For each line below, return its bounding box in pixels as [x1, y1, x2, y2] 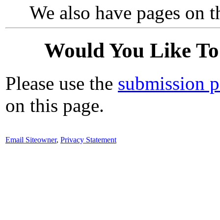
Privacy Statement [60, 136, 116, 144]
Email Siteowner [5, 136, 56, 144]
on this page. [5, 94, 104, 116]
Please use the [5, 72, 118, 94]
